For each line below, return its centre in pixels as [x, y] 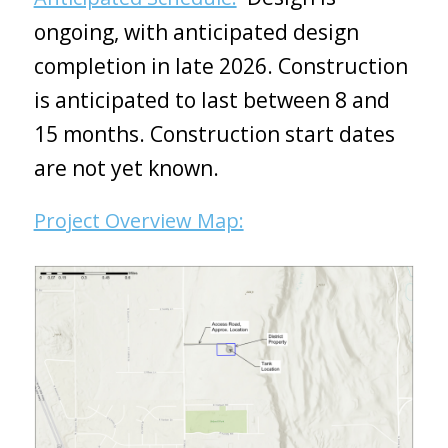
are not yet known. [126, 167]
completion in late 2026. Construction [220, 65]
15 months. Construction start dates [214, 133]
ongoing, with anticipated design [196, 31]
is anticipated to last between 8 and [211, 99]
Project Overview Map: [138, 220]
